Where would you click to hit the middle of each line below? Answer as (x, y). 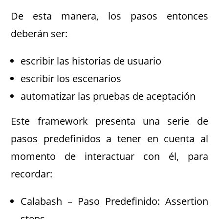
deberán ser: (39, 33)
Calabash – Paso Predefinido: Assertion (114, 201)
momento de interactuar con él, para (109, 156)
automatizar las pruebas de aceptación (108, 96)
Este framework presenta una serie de (109, 121)
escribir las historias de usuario (91, 61)
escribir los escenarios (71, 78)
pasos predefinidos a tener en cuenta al (109, 138)
